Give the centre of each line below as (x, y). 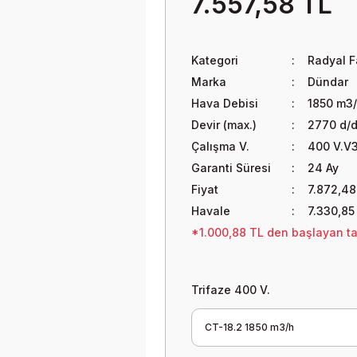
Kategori (215, 60)
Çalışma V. (220, 146)
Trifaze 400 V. (231, 290)
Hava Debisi (225, 103)
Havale (211, 211)
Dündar (328, 82)
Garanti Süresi (231, 168)
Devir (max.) (224, 125)
